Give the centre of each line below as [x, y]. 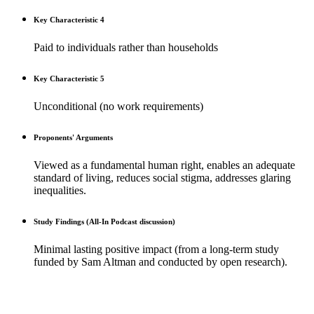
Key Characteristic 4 [69, 20]
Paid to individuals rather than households [126, 47]
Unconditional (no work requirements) [118, 106]
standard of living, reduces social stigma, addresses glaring [162, 177]
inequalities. [60, 190]
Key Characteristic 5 [69, 78]
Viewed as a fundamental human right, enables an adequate [164, 165]
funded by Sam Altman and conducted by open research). [161, 261]
